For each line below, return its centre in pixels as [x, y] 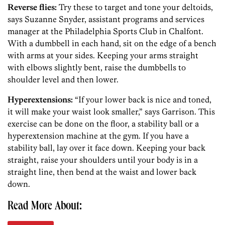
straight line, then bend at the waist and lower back [102, 172]
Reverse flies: [32, 7]
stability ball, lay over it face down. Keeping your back [106, 147]
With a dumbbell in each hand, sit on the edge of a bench [112, 43]
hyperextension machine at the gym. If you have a [98, 135]
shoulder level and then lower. [63, 79]
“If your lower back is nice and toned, [142, 99]
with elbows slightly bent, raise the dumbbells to [97, 67]
